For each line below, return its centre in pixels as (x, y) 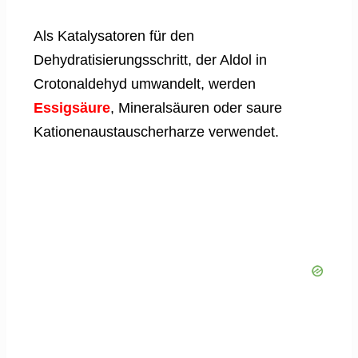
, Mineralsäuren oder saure (196, 108)
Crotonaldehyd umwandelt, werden (145, 84)
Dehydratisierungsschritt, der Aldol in (150, 60)
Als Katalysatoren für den (114, 36)
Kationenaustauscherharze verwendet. (156, 132)
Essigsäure (72, 108)
